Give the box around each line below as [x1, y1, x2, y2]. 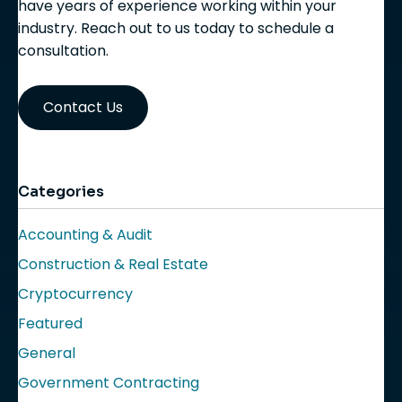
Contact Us [43, 97, 123, 118]
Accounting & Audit [18, 224, 153, 245]
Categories [18, 182, 104, 201]
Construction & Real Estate [18, 254, 208, 275]
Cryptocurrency [18, 284, 133, 304]
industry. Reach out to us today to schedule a [18, 18, 334, 39]
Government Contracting [18, 372, 199, 393]
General [18, 343, 75, 363]
